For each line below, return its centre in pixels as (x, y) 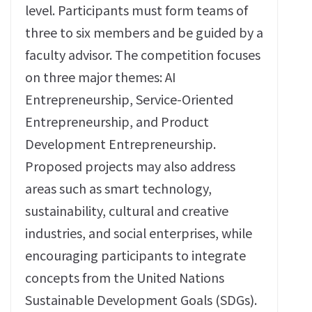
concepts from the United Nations (125, 277)
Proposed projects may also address (130, 166)
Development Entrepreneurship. (120, 143)
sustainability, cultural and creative (127, 210)
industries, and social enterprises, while (139, 233)
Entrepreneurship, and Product (117, 121)
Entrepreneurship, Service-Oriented (129, 99)
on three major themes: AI (100, 77)
